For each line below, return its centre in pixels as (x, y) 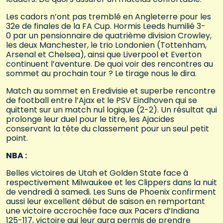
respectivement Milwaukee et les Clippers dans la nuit (111, 182)
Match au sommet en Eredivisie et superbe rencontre (111, 91)
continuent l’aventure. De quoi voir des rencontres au (110, 64)
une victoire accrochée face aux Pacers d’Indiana (103, 211)
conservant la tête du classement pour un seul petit (108, 128)
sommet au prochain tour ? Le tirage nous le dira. (101, 73)
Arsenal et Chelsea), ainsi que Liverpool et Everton (104, 54)
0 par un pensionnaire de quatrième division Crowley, (109, 35)
